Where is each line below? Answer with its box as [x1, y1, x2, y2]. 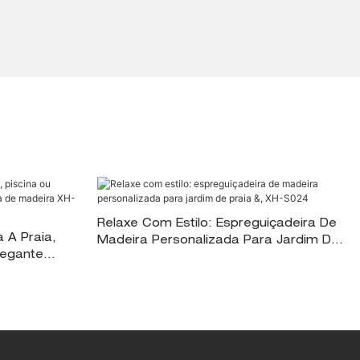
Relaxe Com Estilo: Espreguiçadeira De [96, 219, 337, 230]
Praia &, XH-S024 [96, 252, 202, 264]
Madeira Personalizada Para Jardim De [96, 235, 339, 247]
